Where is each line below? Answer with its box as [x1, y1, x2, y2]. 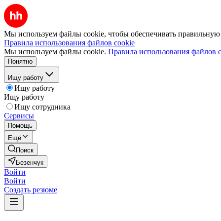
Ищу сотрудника [14, 103, 71, 111]
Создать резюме [4, 185, 57, 194]
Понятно [8, 58, 33, 65]
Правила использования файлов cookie [4, 38, 135, 47]
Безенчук [16, 159, 43, 166]
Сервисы [4, 111, 34, 120]
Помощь [8, 122, 33, 129]
